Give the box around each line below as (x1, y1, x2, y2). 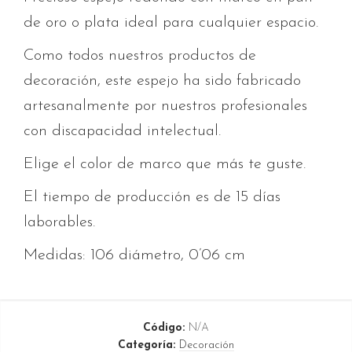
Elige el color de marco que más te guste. (24, 156, 306, 172)
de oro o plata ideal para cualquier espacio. (24, 14, 318, 31)
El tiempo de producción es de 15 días (24, 189, 280, 205)
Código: (143, 321, 189, 334)
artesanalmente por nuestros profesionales (24, 97, 307, 114)
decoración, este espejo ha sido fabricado (24, 72, 301, 89)
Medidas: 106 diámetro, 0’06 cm (24, 247, 245, 263)
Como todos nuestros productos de (24, 47, 256, 64)
